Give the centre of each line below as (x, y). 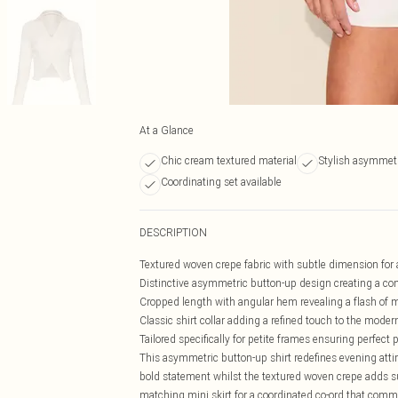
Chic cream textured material (229, 160)
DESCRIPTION (173, 232)
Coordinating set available (221, 182)
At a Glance (167, 130)
